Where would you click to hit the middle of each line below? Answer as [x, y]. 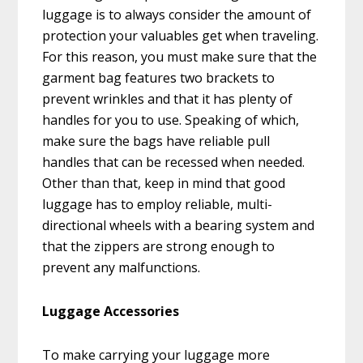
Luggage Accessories [111, 312]
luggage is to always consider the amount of [177, 15]
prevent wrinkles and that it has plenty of [168, 99]
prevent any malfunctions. [122, 268]
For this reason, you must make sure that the [180, 57]
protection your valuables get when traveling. [181, 36]
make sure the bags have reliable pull [156, 141]
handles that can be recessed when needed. [174, 162]
